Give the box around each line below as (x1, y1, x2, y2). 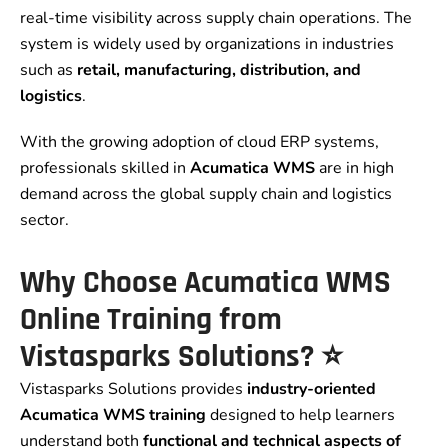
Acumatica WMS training (20, 404, 206, 427)
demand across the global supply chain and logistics (20, 183, 392, 206)
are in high (315, 157, 394, 180)
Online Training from (20, 300, 282, 341)
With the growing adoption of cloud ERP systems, (20, 131, 379, 154)
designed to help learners (206, 404, 395, 427)
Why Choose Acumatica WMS (20, 263, 391, 304)
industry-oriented (247, 378, 376, 401)
